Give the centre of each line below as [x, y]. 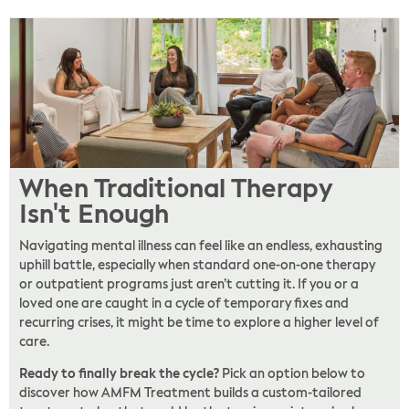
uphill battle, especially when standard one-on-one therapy [197, 265]
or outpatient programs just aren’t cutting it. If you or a [189, 284]
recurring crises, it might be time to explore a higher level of [199, 323]
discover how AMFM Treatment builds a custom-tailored [190, 394]
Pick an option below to [292, 375]
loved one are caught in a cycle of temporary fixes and [184, 304]
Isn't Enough [94, 215]
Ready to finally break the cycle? [119, 375]
